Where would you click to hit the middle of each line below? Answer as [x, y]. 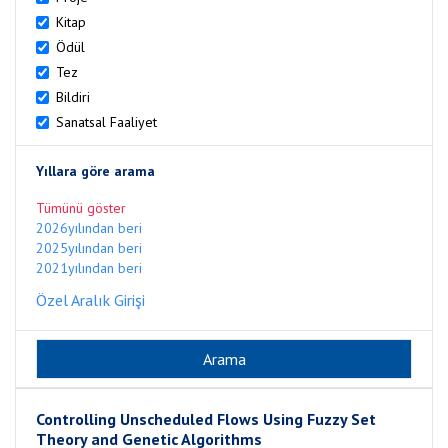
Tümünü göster [81, 208]
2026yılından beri [89, 228]
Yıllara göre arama [95, 171]
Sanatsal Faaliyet [106, 122]
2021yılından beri [89, 268]
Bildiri [73, 97]
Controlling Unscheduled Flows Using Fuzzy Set [206, 419]
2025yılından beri [89, 248]
